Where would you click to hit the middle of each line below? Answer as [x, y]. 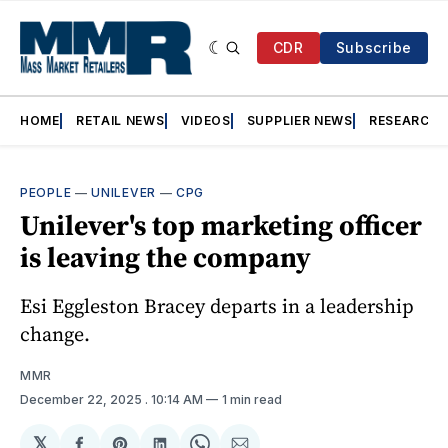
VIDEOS [205, 121]
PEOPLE [46, 193]
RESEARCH [404, 121]
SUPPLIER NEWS [299, 121]
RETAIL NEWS [120, 121]
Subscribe [373, 48]
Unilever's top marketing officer [221, 225]
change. [55, 334]
